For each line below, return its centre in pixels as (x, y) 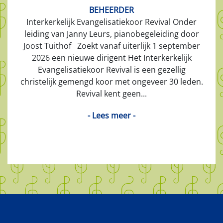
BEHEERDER (111, 10)
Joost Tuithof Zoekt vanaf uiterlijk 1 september (111, 46)
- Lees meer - (111, 115)
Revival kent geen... (111, 93)
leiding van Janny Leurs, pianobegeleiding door (111, 34)
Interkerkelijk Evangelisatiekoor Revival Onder (111, 22)
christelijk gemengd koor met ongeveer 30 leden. (111, 81)
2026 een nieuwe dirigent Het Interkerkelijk (111, 57)
